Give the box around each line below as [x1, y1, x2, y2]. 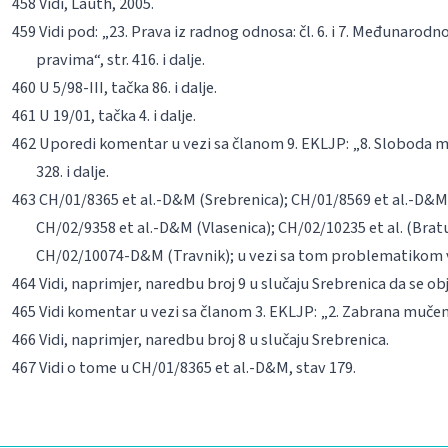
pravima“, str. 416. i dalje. [35, 47, 205, 71]
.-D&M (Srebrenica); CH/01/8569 [152, 187, 374, 211]
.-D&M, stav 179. [245, 355, 356, 379]
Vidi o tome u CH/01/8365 [35, 355, 215, 379]
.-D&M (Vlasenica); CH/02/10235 [149, 215, 369, 239]
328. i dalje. [35, 159, 109, 183]
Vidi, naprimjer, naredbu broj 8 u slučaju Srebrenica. [35, 327, 389, 351]
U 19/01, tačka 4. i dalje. [35, 103, 196, 127]
